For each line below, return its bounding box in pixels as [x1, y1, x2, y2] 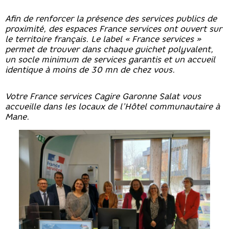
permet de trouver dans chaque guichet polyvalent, [5, 43, 213, 54]
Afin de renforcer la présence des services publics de [5, 13, 217, 24]
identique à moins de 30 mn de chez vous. [5, 64, 175, 75]
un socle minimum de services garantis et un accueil [5, 54, 215, 64]
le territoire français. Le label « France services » [5, 33, 201, 44]
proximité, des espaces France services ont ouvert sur [5, 23, 222, 34]
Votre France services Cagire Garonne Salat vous [5, 90, 201, 101]
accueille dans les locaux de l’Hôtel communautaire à [5, 101, 220, 111]
